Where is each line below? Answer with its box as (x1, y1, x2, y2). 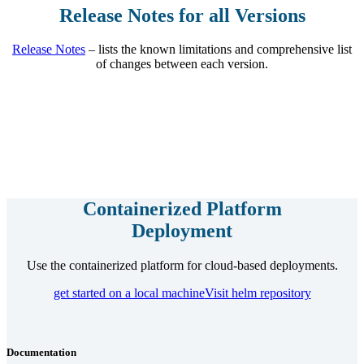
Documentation (6, 346, 76, 359)
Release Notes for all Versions (58, 4, 305, 26)
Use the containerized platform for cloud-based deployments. (26, 258, 338, 273)
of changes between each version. (96, 57, 268, 71)
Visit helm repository (204, 286, 311, 301)
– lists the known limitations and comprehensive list (85, 42, 352, 57)
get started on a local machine (53, 286, 205, 301)
